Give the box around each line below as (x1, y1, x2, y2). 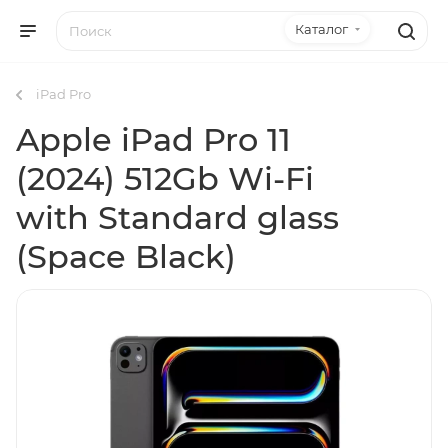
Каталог (295, 21, 348, 37)
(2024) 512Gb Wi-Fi (16, 159, 314, 198)
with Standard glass (16, 198, 339, 237)
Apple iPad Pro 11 (16, 120, 291, 159)
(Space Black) (16, 237, 236, 276)
